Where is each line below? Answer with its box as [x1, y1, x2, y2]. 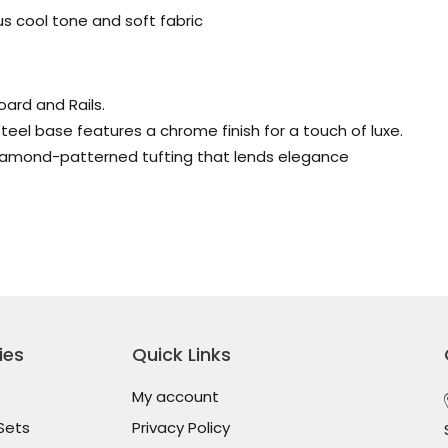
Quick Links [131, 342, 231, 367]
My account [131, 386, 219, 407]
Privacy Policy [131, 417, 230, 438]
